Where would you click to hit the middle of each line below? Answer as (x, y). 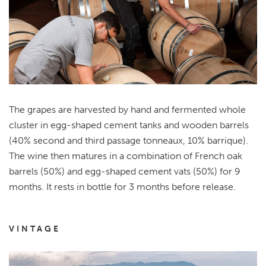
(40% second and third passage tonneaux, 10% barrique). (129, 140)
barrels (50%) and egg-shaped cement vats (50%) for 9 (125, 171)
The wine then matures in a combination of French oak (126, 156)
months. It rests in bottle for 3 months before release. (122, 186)
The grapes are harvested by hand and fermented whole (127, 109)
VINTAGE (35, 229)
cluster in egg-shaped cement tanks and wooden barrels (129, 125)
